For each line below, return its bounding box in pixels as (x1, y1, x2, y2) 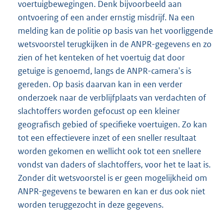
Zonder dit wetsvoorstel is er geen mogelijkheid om (18, 172, 207, 183)
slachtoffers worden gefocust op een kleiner (18, 105, 180, 116)
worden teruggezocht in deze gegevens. (18, 199, 164, 210)
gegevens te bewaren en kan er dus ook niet (42, 185, 205, 197)
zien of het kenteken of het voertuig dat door (18, 52, 185, 63)
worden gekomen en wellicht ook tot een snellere (18, 145, 201, 157)
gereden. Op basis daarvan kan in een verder (18, 78, 182, 90)
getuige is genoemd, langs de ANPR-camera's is (18, 65, 191, 76)
